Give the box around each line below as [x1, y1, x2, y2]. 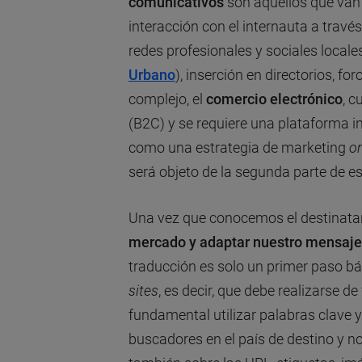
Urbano [128, 65, 175, 83]
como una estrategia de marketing [128, 138, 349, 156]
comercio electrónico [205, 90, 343, 107]
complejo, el [128, 90, 206, 107]
